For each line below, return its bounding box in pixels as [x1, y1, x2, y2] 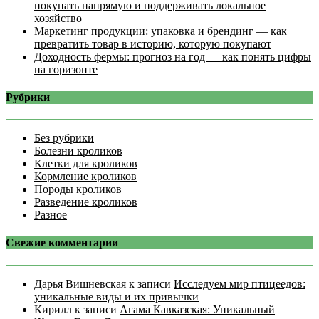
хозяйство [34, 11, 82, 24]
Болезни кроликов [34, 145, 122, 157]
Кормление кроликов [34, 170, 137, 183]
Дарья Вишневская [34, 277, 126, 290]
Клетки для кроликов [34, 157, 137, 170]
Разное [34, 209, 67, 221]
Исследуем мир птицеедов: [174, 277, 305, 290]
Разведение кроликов [34, 196, 137, 209]
